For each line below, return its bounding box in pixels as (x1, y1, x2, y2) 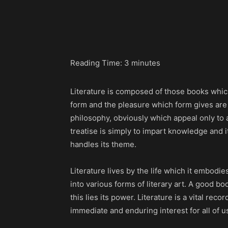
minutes (131, 58, 160, 68)
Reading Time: (70, 58, 124, 68)
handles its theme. (70, 139, 136, 149)
